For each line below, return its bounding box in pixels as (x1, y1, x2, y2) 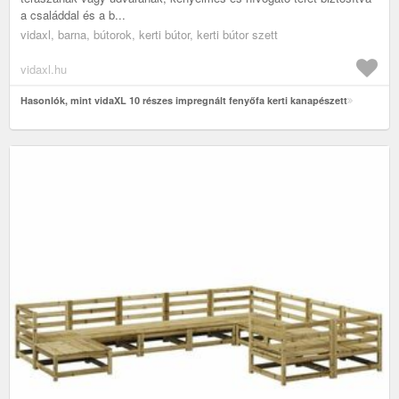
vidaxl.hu (20, 60, 67, 77)
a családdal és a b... (20, 5, 126, 23)
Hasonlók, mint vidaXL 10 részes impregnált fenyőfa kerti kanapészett (20, 93, 347, 107)
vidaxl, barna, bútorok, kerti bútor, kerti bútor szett (20, 25, 278, 43)
